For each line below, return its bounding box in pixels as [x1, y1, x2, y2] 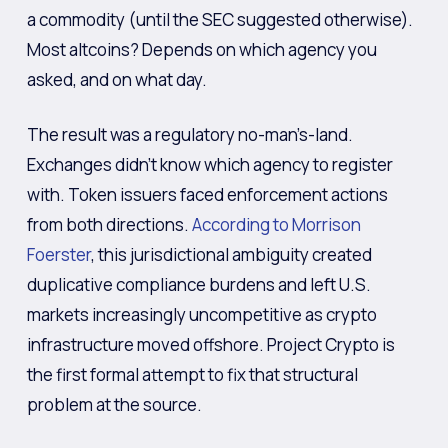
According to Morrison [191, 213, 361, 236]
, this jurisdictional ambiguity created [90, 243, 372, 266]
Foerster [26, 243, 91, 266]
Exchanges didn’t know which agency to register [26, 153, 393, 176]
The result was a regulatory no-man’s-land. [26, 123, 353, 146]
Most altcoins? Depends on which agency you [26, 37, 377, 61]
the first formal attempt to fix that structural [26, 363, 358, 386]
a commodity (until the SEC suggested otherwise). [26, 7, 413, 31]
